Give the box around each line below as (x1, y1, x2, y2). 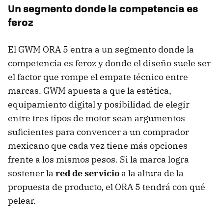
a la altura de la (119, 167, 184, 179)
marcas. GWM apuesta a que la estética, (8, 84, 171, 96)
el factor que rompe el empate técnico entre (8, 71, 188, 82)
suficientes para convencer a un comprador (8, 126, 189, 137)
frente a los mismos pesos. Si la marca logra (8, 153, 189, 165)
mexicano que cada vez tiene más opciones (8, 139, 188, 151)
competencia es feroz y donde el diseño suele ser (8, 57, 211, 69)
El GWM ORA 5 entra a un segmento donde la (8, 43, 194, 55)
